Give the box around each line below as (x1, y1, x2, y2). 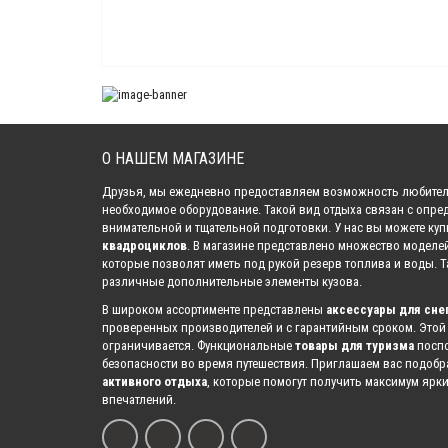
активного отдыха (102, 374, 207, 390)
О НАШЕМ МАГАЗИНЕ (102, 149, 244, 169)
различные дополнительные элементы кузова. (102, 274, 362, 290)
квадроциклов (102, 238, 187, 254)
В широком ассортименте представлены (102, 302, 326, 318)
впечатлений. (102, 392, 176, 408)
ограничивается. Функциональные (102, 338, 295, 354)
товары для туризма (295, 338, 414, 354)
